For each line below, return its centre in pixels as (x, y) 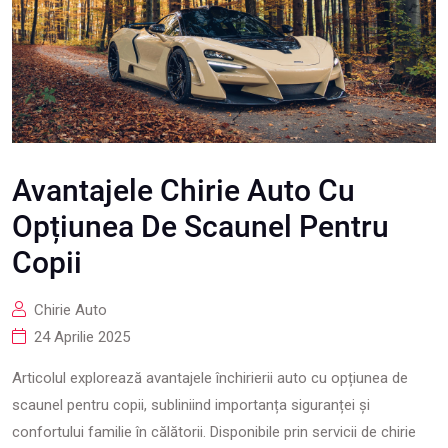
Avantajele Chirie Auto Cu (183, 190)
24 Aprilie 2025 (82, 337)
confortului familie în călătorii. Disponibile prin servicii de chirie (214, 432)
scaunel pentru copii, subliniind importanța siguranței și (191, 405)
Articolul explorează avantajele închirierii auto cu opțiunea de (210, 378)
